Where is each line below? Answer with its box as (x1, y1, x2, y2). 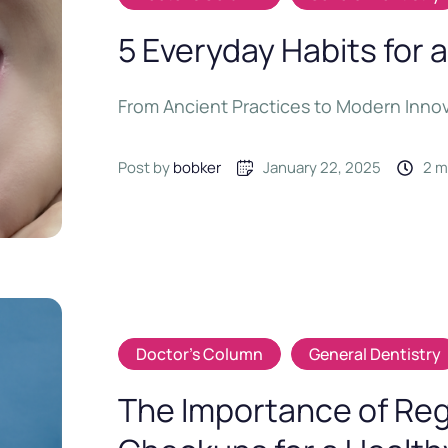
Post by (118, 157, 174, 179)
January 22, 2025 (263, 157, 382, 179)
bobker (173, 157, 222, 179)
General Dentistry (309, 342, 442, 365)
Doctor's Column (136, 342, 264, 365)
